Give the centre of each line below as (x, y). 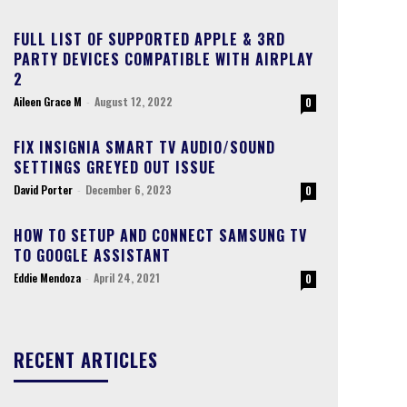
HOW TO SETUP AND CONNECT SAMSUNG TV (160, 236)
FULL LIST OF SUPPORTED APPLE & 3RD (149, 40)
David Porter (43, 190)
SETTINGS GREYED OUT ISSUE (114, 168)
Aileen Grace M (47, 102)
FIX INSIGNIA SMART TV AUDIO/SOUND (144, 148)
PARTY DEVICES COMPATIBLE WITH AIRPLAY (163, 60)
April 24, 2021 (126, 278)
